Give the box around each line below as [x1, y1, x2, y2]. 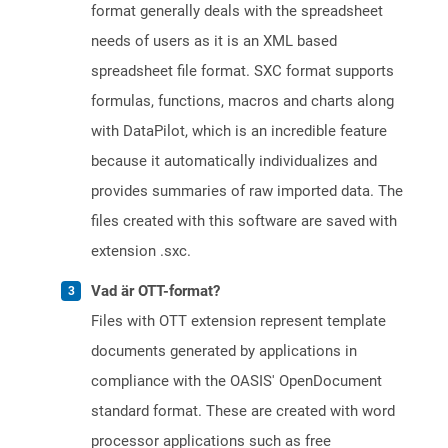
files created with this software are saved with [91, 212, 397, 231]
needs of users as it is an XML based [91, 32, 337, 51]
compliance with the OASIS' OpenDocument [91, 372, 382, 391]
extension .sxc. [91, 242, 191, 261]
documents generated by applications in [91, 342, 357, 361]
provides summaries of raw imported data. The [91, 182, 403, 201]
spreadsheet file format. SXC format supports [91, 62, 394, 81]
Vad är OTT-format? [91, 282, 220, 301]
